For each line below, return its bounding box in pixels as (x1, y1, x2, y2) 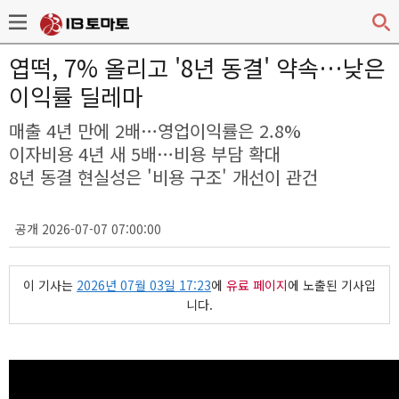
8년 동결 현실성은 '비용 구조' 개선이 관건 (9, 164, 318, 190)
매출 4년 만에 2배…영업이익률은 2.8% (9, 118, 301, 143)
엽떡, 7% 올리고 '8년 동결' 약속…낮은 (9, 51, 386, 84)
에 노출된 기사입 (288, 276, 376, 294)
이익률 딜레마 (9, 79, 143, 112)
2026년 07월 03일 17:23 (77, 276, 211, 294)
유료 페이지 (226, 276, 288, 294)
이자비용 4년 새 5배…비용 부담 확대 (9, 141, 281, 167)
